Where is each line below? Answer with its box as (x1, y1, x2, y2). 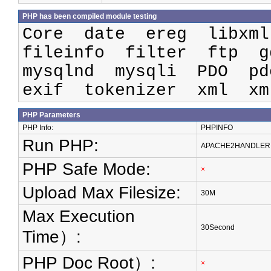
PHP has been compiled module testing (22, 12, 157, 21)
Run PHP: (22, 136, 99, 155)
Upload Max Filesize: (22, 183, 181, 202)
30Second (201, 223, 235, 232)
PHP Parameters (22, 111, 80, 119)
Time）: (22, 227, 81, 246)
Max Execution (22, 207, 135, 226)
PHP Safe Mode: (22, 160, 151, 178)
